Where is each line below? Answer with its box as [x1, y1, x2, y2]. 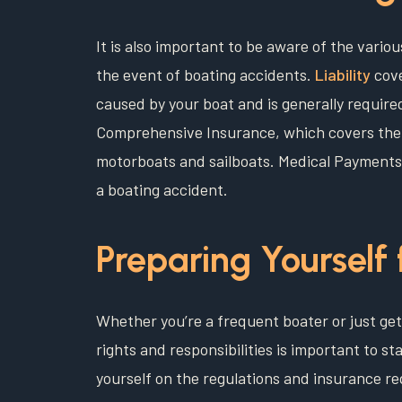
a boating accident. [96, 179, 228, 200]
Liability [315, 65, 371, 85]
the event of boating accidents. [96, 65, 315, 85]
